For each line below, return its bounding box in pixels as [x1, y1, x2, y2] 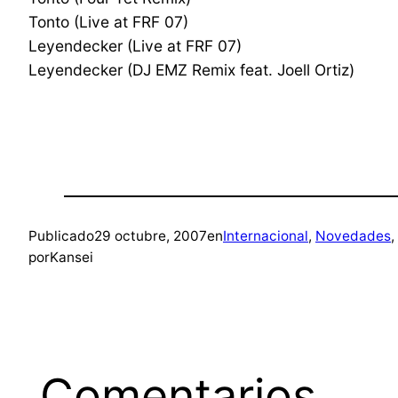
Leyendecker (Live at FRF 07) [28, 36, 242, 56]
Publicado [28, 227, 94, 245]
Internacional [223, 227, 308, 245]
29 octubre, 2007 [94, 227, 207, 245]
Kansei [50, 249, 93, 267]
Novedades [315, 227, 391, 245]
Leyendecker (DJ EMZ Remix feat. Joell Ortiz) [28, 60, 354, 80]
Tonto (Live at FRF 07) [28, 12, 188, 32]
